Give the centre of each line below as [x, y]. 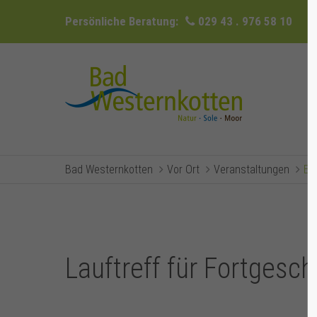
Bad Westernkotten [109, 169]
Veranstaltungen [252, 169]
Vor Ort [183, 169]
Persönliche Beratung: [122, 21]
